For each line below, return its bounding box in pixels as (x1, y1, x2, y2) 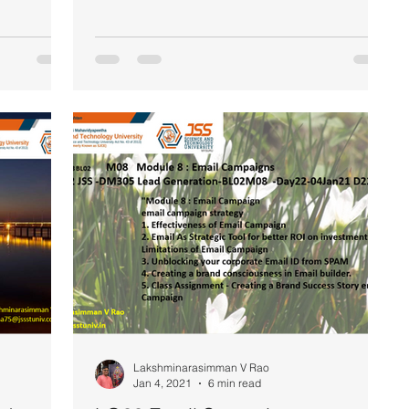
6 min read (208, 376, 261, 390)
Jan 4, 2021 (133, 376, 192, 390)
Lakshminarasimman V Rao (133, 361, 269, 374)
